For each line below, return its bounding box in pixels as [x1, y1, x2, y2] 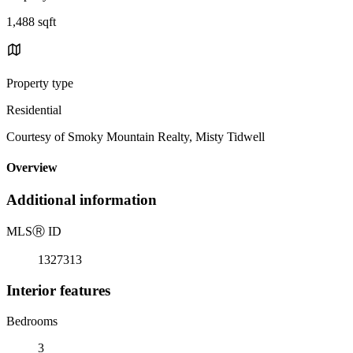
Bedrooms [6, 314, 58, 328]
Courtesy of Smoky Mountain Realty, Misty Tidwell [6, 129, 265, 143]
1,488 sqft [6, 14, 56, 28]
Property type [6, 76, 73, 90]
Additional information [6, 191, 157, 209]
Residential [6, 102, 61, 117]
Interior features [6, 281, 110, 299]
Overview [6, 161, 58, 175]
